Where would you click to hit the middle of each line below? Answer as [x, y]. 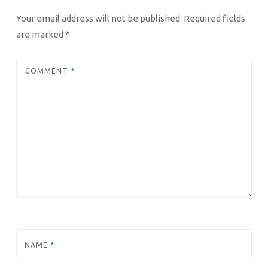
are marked [41, 34]
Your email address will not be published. [99, 18]
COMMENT [48, 71]
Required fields [214, 18]
